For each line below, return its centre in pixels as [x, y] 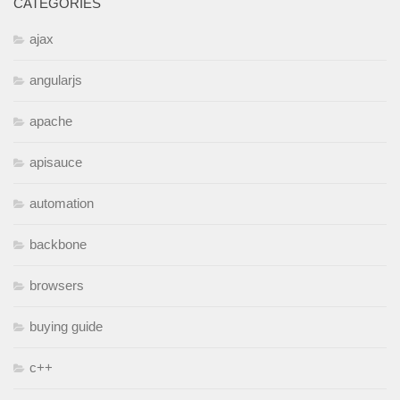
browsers [57, 286]
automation [62, 204]
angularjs [56, 80]
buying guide [66, 327]
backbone [58, 245]
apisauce [56, 162]
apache [51, 121]
